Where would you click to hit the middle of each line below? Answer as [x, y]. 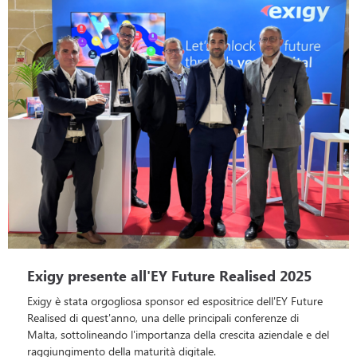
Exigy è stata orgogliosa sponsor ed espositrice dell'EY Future [175, 300]
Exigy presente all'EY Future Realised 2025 [169, 275]
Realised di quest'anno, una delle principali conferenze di [163, 317]
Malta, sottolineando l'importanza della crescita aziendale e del [178, 334]
